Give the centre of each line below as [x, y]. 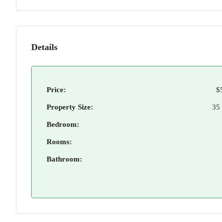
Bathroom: [64, 159]
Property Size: [70, 107]
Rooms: [59, 142]
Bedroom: [63, 124]
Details [44, 47]
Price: [56, 90]
